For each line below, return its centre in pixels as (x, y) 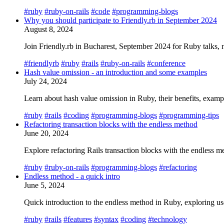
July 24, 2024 (45, 81)
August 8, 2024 (48, 29)
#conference (166, 63)
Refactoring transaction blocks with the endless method (111, 124)
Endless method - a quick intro (72, 176)
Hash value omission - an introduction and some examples (115, 72)
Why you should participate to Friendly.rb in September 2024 (120, 20)
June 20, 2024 (46, 133)
